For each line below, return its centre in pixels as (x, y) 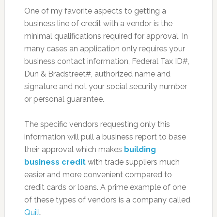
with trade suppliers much (133, 162)
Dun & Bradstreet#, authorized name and (97, 74)
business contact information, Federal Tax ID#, (107, 61)
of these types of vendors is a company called (107, 200)
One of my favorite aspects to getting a (95, 11)
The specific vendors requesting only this (97, 124)
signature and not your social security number (105, 86)
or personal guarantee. (64, 99)
